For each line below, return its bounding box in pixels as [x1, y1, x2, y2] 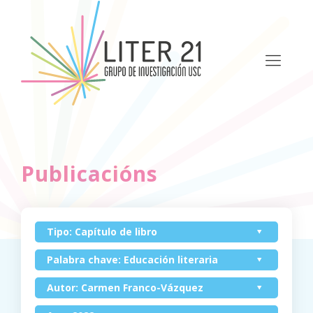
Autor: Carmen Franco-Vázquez [47, 281, 203, 294]
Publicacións [21, 159, 158, 188]
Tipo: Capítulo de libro [47, 225, 157, 238]
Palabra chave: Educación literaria [47, 253, 218, 266]
